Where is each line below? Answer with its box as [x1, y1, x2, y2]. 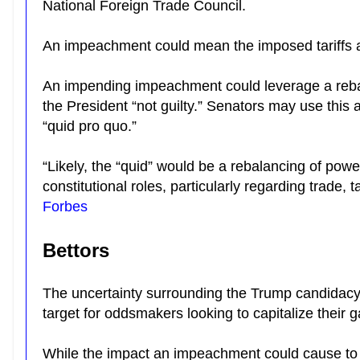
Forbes [43, 198, 88, 215]
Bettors [43, 239, 115, 261]
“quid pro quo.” [43, 118, 141, 134]
